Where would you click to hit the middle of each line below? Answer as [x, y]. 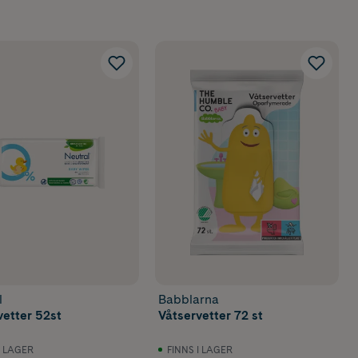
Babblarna [189, 299]
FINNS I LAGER [200, 350]
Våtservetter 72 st [211, 315]
